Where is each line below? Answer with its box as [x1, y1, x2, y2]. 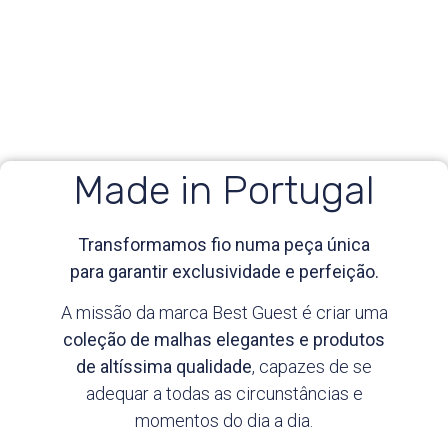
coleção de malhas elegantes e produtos [63, 329, 385, 351]
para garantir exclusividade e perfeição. [69, 260, 379, 282]
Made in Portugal [73, 166, 375, 214]
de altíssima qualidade [76, 356, 252, 378]
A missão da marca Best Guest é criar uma [60, 302, 388, 324]
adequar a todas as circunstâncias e [85, 383, 363, 405]
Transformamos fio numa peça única [78, 233, 370, 255]
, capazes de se [252, 356, 372, 378]
